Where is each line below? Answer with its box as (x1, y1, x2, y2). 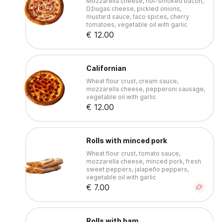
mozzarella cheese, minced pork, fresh (86, 158, 201, 166)
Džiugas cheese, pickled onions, (86, 5, 181, 13)
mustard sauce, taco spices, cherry (86, 13, 189, 21)
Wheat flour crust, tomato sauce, (86, 150, 180, 158)
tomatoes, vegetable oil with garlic (86, 21, 187, 29)
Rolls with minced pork (86, 136, 167, 145)
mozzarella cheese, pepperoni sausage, (86, 85, 205, 93)
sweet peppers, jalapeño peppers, (86, 166, 189, 173)
